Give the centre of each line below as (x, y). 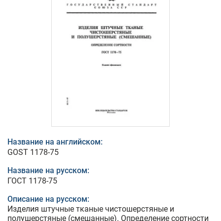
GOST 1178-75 (33, 152)
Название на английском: (55, 142)
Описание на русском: (48, 199)
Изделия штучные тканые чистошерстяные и (91, 209)
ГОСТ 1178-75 (32, 181)
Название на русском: (48, 171)
